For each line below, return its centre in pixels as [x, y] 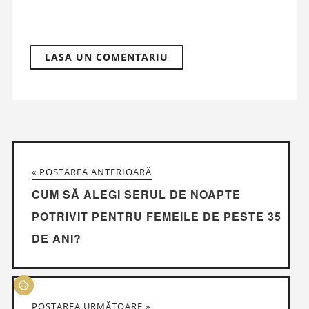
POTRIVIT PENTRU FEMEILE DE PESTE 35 [156, 216]
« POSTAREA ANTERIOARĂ [91, 171]
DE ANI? [56, 238]
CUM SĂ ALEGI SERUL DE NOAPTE [136, 194]
